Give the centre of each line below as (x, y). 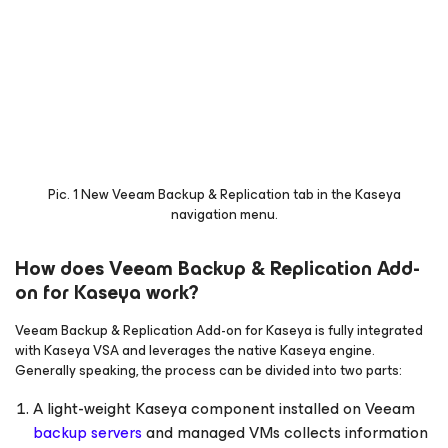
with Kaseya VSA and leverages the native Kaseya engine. (195, 350)
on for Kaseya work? (107, 292)
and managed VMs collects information (285, 432)
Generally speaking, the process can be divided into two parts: (208, 370)
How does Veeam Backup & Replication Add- (217, 268)
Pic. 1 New (79, 194)
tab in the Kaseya (346, 194)
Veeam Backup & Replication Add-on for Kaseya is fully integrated (219, 330)
